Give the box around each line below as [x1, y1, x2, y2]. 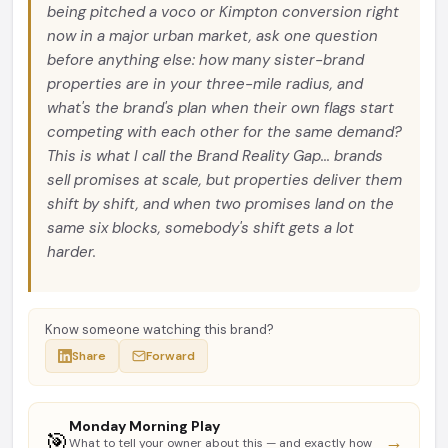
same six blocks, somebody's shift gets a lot [47, 218, 354, 238]
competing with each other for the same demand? [47, 122, 402, 142]
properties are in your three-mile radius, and [47, 74, 363, 94]
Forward [146, 348, 195, 364]
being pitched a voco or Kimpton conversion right [47, 2, 399, 22]
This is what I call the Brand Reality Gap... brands [47, 146, 383, 166]
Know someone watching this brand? [45, 321, 274, 338]
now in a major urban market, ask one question [47, 26, 378, 46]
